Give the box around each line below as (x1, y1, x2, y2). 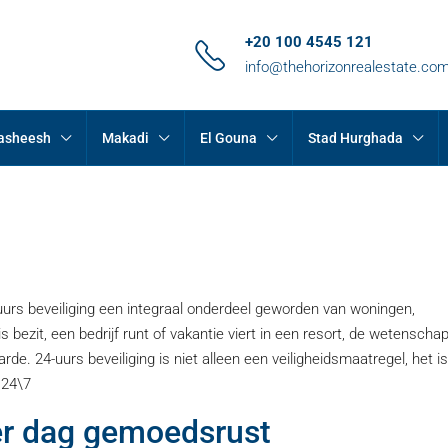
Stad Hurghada (308, 130, 404, 146)
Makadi (102, 130, 150, 146)
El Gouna (200, 130, 258, 146)
